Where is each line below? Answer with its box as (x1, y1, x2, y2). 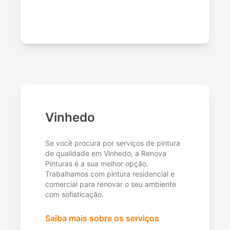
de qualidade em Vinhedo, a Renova (45, 149, 166, 158)
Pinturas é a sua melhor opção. (45, 159, 148, 168)
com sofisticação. (45, 190, 104, 199)
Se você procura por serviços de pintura (45, 139, 180, 148)
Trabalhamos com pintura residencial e (45, 169, 175, 179)
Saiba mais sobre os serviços (45, 213, 159, 224)
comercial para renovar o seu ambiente (45, 180, 176, 189)
